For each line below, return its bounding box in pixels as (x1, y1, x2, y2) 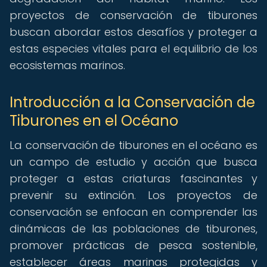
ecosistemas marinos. (10, 58, 125, 73)
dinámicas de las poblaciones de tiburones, (10, 221, 257, 236)
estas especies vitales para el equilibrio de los (10, 41, 257, 56)
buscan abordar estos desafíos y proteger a (10, 24, 257, 39)
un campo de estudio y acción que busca (10, 154, 257, 169)
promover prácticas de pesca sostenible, (10, 238, 257, 253)
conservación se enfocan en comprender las (10, 204, 257, 219)
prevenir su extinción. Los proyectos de (10, 188, 257, 203)
